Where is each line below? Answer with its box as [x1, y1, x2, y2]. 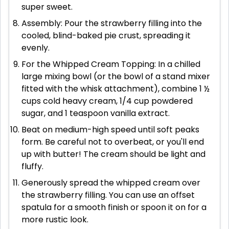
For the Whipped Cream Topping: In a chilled [21, 58, 200, 71]
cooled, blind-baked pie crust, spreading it [21, 30, 191, 42]
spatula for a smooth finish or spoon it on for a [21, 201, 207, 214]
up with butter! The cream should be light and [21, 148, 205, 161]
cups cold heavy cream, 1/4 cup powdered [21, 95, 193, 107]
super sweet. [21, 1, 73, 13]
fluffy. [21, 161, 43, 173]
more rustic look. [21, 214, 88, 226]
